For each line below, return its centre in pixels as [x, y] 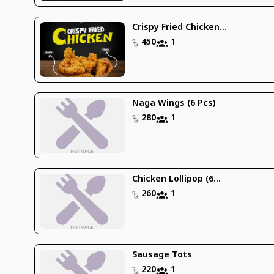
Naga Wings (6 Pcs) [174, 103]
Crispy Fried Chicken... [180, 28]
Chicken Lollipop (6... [177, 179]
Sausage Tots [162, 255]
